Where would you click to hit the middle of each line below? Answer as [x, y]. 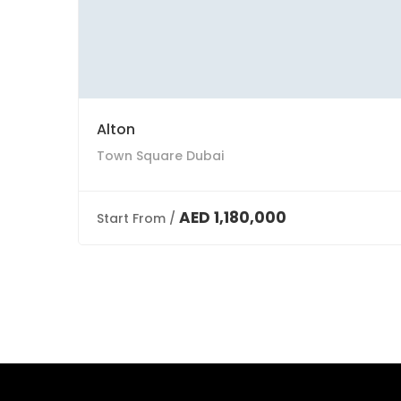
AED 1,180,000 [233, 218]
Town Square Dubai [160, 156]
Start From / [136, 218]
